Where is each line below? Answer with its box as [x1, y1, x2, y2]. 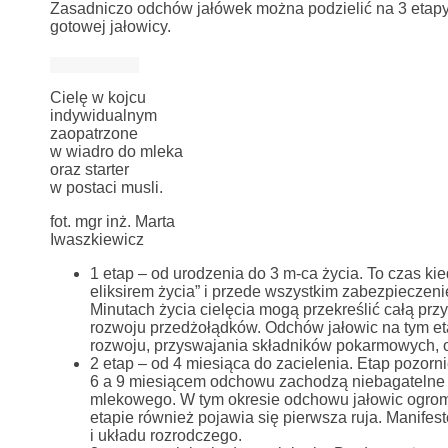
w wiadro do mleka [49, 142, 183, 160]
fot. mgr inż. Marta [49, 212, 175, 230]
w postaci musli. [49, 178, 163, 196]
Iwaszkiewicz [49, 230, 144, 248]
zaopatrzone [49, 124, 138, 142]
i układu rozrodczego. [89, 426, 242, 444]
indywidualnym [49, 106, 157, 124]
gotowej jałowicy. [49, 17, 171, 35]
